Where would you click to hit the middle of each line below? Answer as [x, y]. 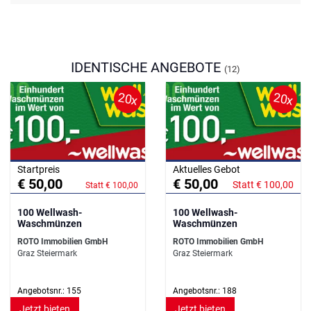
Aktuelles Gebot [207, 169]
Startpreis [39, 169]
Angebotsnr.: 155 [49, 291]
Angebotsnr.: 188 [205, 291]
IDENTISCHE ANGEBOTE [148, 67]
